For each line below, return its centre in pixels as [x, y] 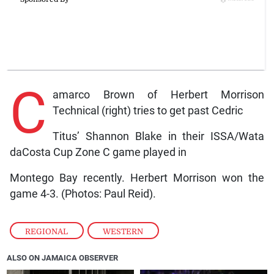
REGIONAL [47, 231]
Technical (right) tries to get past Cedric [147, 110]
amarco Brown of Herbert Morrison [158, 94]
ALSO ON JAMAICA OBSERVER [63, 257]
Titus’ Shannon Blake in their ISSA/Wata [158, 136]
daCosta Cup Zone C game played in [98, 152]
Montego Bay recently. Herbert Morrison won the [137, 178]
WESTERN [123, 231]
